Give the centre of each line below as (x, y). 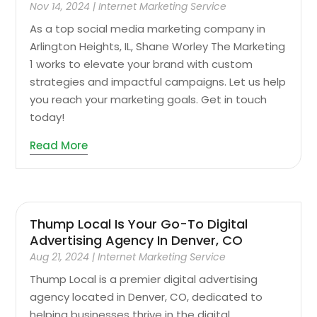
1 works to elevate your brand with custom (142, 64)
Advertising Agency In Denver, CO (137, 241)
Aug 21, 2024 (60, 257)
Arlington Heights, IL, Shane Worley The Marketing (158, 46)
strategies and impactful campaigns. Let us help (158, 81)
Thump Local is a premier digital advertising (144, 279)
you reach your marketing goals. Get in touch (149, 99)
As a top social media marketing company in (148, 28)
